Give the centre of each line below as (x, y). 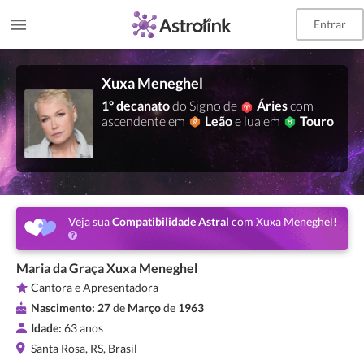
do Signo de (206, 105)
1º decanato (137, 105)
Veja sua (90, 221)
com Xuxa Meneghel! (283, 221)
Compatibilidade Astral (171, 221)
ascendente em (145, 120)
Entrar (330, 24)
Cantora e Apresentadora (95, 287)
